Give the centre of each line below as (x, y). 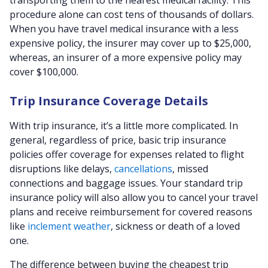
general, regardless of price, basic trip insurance (118, 140)
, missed (190, 169)
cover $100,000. (45, 72)
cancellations (143, 169)
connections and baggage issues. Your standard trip (126, 183)
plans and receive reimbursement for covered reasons (131, 212)
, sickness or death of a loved (175, 226)
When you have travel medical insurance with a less (124, 29)
